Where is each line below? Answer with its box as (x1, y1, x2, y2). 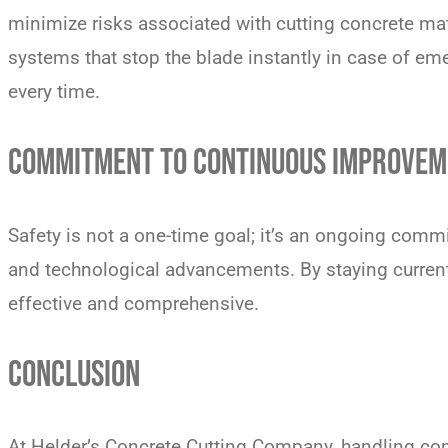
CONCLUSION (8, 353, 140, 397)
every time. (8, 79, 100, 103)
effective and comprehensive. (8, 291, 259, 315)
